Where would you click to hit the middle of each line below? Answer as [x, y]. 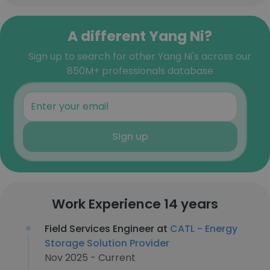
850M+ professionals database [140, 71]
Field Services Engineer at [107, 229]
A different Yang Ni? [140, 36]
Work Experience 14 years [135, 204]
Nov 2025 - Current [90, 258]
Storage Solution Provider [107, 243]
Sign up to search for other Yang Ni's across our [140, 56]
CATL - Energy [204, 229]
